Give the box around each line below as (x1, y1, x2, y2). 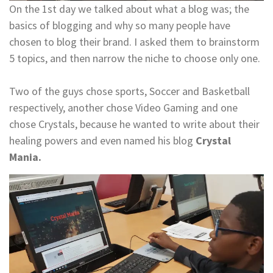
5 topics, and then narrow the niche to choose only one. (9, 51, 260, 65)
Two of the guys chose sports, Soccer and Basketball (9, 83, 250, 98)
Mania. (9, 149, 41, 164)
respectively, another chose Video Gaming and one (9, 100, 238, 115)
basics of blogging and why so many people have (9, 18, 230, 32)
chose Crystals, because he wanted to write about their (9, 116, 260, 131)
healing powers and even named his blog (9, 133, 196, 147)
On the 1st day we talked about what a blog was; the (9, 1, 249, 16)
